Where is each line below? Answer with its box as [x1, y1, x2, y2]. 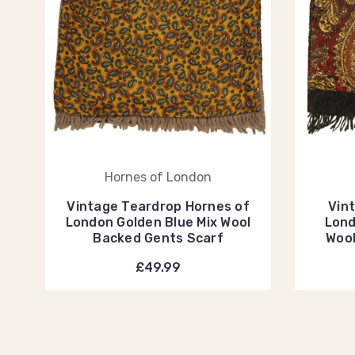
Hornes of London [105, 170, 212, 185]
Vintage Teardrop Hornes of [67, 199, 250, 214]
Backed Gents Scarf [93, 231, 223, 246]
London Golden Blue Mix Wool [65, 215, 251, 230]
